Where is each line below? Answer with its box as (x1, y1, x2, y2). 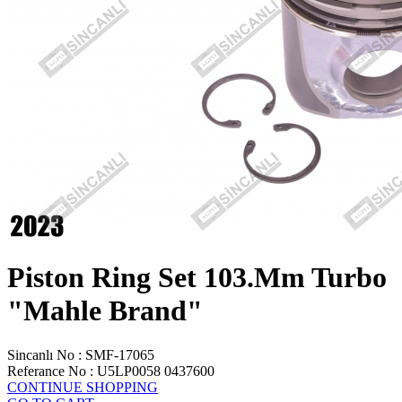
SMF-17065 (85, 346, 154, 363)
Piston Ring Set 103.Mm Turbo (7, 261, 387, 294)
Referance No (7, 363, 86, 379)
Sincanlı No (7, 346, 74, 363)
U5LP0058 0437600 (97, 363, 214, 379)
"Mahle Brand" (7, 294, 203, 328)
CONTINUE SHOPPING (7, 379, 158, 395)
